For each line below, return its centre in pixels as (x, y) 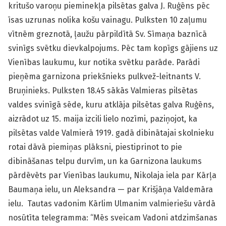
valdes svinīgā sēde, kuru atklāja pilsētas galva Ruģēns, (111, 105)
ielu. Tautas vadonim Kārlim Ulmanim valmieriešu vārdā (112, 204)
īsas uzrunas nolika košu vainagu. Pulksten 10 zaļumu (107, 20)
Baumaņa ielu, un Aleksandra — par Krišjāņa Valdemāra (110, 190)
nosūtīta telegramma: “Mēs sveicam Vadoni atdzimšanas (113, 218)
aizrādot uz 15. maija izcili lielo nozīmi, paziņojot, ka (103, 119)
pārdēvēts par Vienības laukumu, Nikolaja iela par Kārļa (112, 176)
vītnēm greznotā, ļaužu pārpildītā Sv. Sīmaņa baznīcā (107, 34)
